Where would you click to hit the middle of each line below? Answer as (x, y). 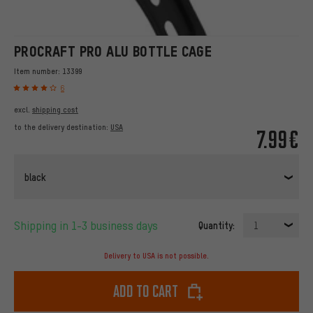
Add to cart (145, 291)
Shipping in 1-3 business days (89, 226)
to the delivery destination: (62, 128)
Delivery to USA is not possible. (156, 256)
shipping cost (55, 110)
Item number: (38, 71)
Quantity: (217, 225)
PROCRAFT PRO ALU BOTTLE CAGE (113, 51)
